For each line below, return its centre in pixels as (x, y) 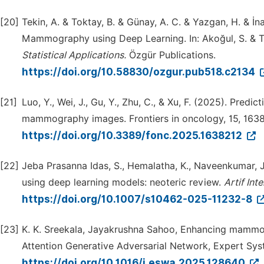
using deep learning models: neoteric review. (123, 182)
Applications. (97, 55)
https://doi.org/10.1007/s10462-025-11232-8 (138, 199)
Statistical (44, 55)
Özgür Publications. (171, 55)
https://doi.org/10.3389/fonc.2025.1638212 (133, 136)
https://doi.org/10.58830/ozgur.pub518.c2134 (140, 72)
